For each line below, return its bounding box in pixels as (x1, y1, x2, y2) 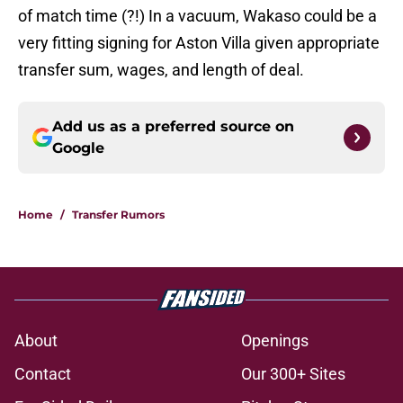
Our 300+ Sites (241, 364, 345, 384)
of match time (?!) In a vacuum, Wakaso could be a (18, 6, 377, 26)
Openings (241, 331, 309, 351)
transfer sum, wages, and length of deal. (18, 60, 304, 80)
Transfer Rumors (72, 208, 165, 222)
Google (52, 139, 104, 157)
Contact (14, 364, 71, 384)
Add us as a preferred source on (52, 118, 294, 136)
